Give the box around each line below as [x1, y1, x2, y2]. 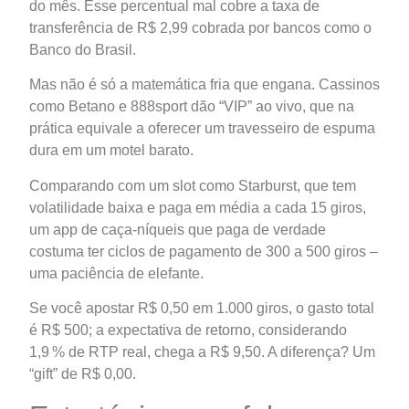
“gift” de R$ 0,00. [29, 366, 136, 383]
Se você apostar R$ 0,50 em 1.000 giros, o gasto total [29, 300, 374, 317]
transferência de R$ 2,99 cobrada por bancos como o [29, 20, 372, 37]
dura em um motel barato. [29, 142, 194, 159]
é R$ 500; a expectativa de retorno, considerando [29, 322, 347, 339]
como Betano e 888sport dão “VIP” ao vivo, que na [29, 99, 354, 115]
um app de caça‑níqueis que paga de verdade [29, 221, 326, 237]
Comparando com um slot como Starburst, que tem [29, 177, 356, 194]
